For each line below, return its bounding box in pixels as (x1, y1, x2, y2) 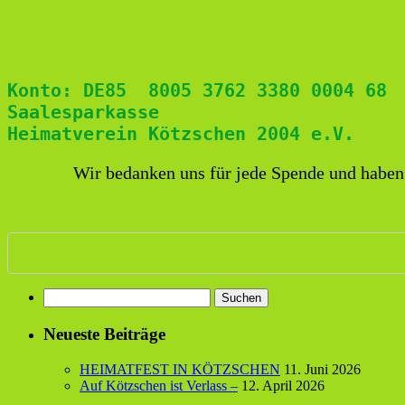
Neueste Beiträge (43, 325, 165, 344)
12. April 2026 (241, 377, 325, 393)
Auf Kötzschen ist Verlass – (80, 377, 238, 393)
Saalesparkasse (7, 100, 181, 123)
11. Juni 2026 (284, 361, 361, 377)
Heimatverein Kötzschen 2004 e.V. (7, 122, 354, 145)
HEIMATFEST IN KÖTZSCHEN (80, 361, 280, 377)
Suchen (42, 287, 85, 304)
